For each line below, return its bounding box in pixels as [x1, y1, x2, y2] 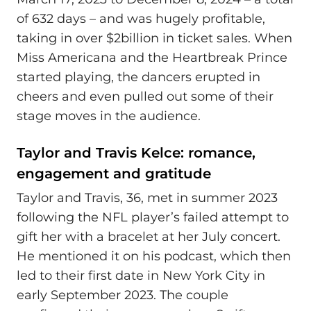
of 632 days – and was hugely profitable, [17, 10, 265, 26]
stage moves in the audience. [17, 108, 201, 124]
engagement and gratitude [17, 165, 211, 182]
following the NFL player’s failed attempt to [17, 210, 289, 226]
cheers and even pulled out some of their [17, 88, 274, 104]
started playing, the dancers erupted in [17, 69, 260, 85]
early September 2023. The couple [17, 287, 228, 303]
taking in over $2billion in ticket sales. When [17, 30, 292, 46]
